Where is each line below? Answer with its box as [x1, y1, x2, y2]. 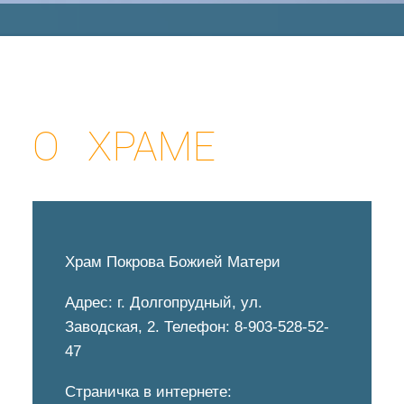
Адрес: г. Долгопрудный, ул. [65, 294, 262, 311]
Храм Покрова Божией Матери [65, 253, 280, 271]
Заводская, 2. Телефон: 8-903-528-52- [65, 318, 329, 335]
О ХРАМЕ [32, 123, 216, 170]
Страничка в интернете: [65, 383, 232, 400]
